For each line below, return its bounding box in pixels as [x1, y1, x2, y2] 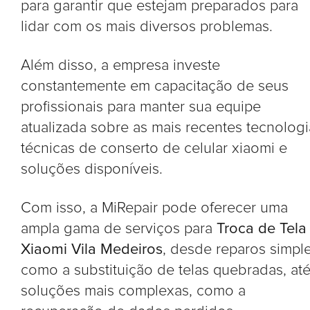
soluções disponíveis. [21, 161, 163, 177]
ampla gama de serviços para [21, 221, 217, 237]
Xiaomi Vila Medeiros [21, 241, 163, 257]
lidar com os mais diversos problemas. [21, 19, 273, 35]
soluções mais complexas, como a [21, 283, 246, 299]
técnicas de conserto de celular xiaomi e [21, 140, 287, 156]
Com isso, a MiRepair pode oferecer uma [21, 200, 288, 216]
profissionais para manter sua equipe [21, 99, 261, 115]
